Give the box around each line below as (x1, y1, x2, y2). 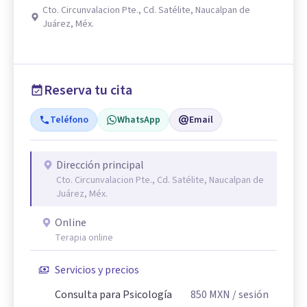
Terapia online (55, 231, 113, 245)
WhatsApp (117, 113, 160, 127)
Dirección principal (56, 158, 144, 173)
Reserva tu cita (44, 81, 132, 100)
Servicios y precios (55, 262, 139, 278)
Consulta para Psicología (55, 287, 172, 302)
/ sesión (230, 287, 269, 302)
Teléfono (50, 113, 88, 127)
